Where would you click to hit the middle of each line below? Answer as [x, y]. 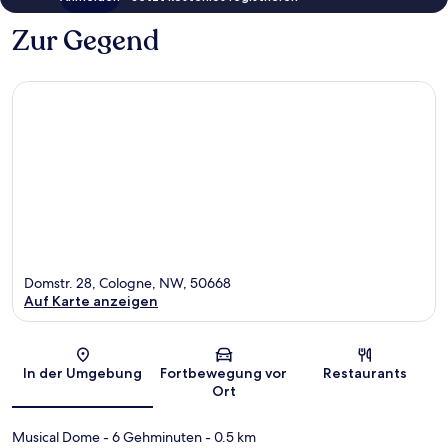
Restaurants [365, 373]
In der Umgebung [83, 373]
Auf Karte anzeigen [91, 301]
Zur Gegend [85, 40]
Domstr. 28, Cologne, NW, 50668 [127, 283]
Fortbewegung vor [224, 373]
